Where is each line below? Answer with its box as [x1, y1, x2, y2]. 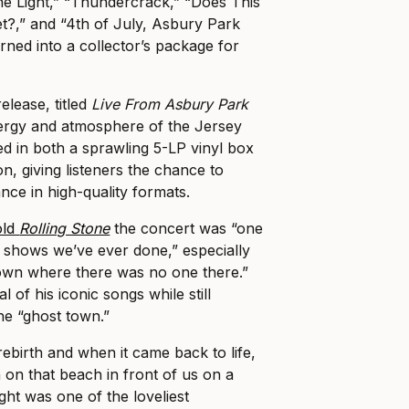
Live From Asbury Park [91, 95, 249, 114]
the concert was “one [110, 219, 264, 238]
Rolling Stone [19, 219, 110, 238]
